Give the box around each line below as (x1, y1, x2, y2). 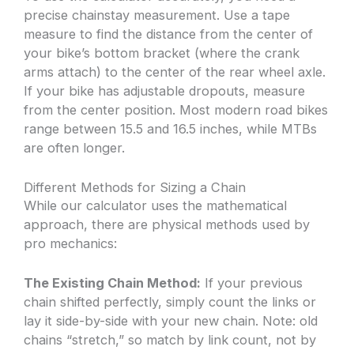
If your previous (201, 274, 303, 291)
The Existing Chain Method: (24, 274, 201, 291)
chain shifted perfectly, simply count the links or (24, 293, 317, 310)
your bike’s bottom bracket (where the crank (24, 45, 300, 62)
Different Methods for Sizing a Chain (24, 179, 247, 195)
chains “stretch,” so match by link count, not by (24, 331, 317, 348)
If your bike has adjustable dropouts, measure (24, 83, 306, 100)
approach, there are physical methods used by (24, 216, 311, 232)
